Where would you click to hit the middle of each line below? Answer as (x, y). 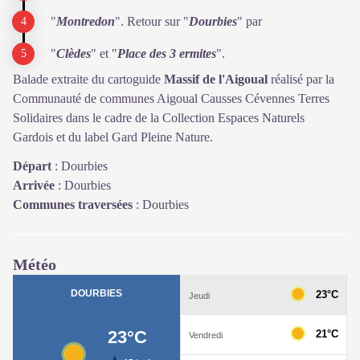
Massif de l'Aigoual (216, 79)
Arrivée (34, 185)
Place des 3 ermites (167, 53)
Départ (32, 166)
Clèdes (74, 53)
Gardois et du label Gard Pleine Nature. (113, 137)
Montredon (86, 21)
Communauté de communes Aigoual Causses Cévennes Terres (171, 98)
